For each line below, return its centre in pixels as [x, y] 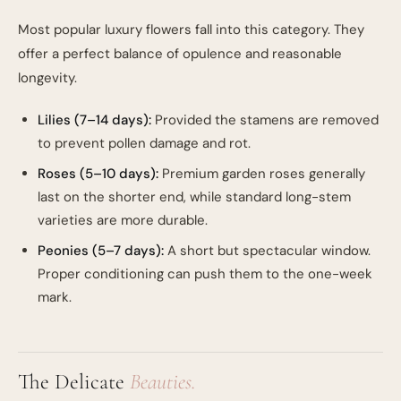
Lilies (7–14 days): [94, 120]
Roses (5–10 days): [98, 174]
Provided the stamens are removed [265, 120]
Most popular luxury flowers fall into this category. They [191, 30]
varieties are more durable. [123, 220]
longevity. [47, 78]
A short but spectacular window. [267, 251]
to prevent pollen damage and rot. [144, 143]
